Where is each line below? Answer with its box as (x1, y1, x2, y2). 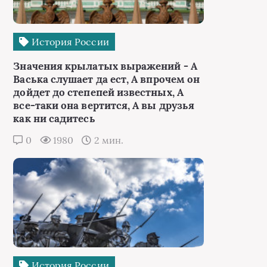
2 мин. (91, 134, 123, 146)
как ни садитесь (13, 112, 95, 125)
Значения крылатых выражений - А (13, 60, 197, 73)
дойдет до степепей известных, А (13, 86, 184, 99)
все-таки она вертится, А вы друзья (13, 99, 195, 112)
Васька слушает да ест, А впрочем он (13, 73, 200, 86)
